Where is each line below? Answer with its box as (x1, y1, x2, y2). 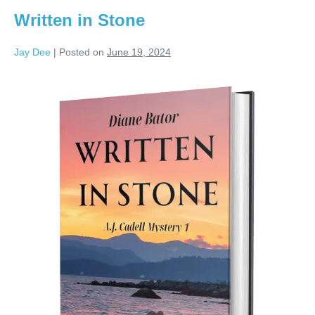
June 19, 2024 (107, 46, 171, 58)
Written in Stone (14, 10, 145, 30)
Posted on (59, 46, 104, 58)
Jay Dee (14, 46, 51, 58)
